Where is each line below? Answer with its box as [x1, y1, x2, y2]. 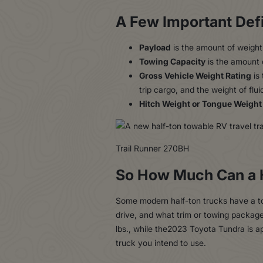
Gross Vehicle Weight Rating [139, 69, 251, 82]
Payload [139, 41, 171, 53]
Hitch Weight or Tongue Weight [139, 97, 262, 110]
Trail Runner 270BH [116, 141, 189, 154]
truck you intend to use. [116, 236, 206, 249]
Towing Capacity [139, 55, 205, 68]
